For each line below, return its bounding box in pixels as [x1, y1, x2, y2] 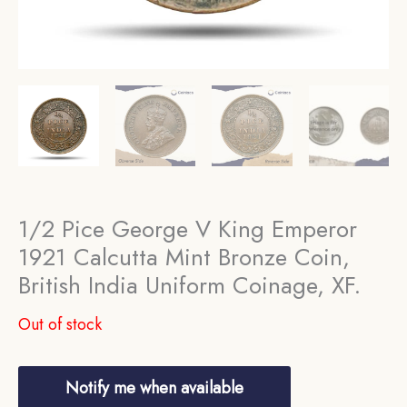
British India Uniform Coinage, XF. [18, 267, 361, 303]
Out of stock [18, 312, 102, 336]
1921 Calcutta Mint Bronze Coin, [18, 239, 350, 274]
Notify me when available [65, 376, 243, 400]
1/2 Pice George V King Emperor [18, 211, 357, 246]
